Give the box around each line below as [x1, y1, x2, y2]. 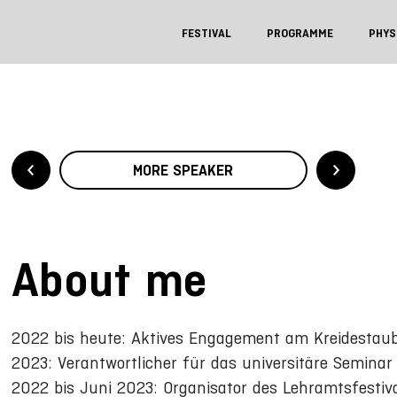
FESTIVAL [182, 27, 231, 40]
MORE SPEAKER [133, 160, 234, 179]
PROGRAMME [267, 27, 333, 40]
